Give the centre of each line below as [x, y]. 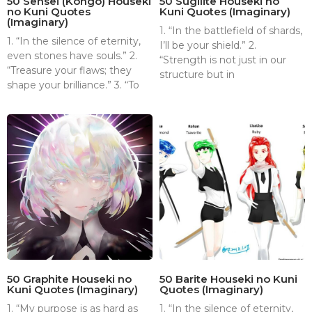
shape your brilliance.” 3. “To [73, 85]
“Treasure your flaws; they [69, 71]
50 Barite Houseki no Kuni [228, 279]
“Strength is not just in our [223, 60]
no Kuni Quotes [49, 12]
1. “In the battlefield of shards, [231, 31]
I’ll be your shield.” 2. [208, 46]
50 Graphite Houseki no [69, 279]
